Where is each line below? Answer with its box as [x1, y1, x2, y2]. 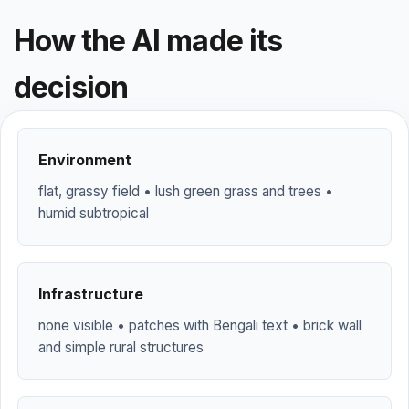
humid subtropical [38, 204, 149, 222]
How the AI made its [14, 23, 282, 58]
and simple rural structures [38, 339, 204, 356]
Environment [38, 151, 131, 169]
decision [14, 69, 129, 105]
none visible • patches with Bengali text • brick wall [38, 317, 362, 334]
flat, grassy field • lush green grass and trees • [38, 183, 333, 200]
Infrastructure [38, 285, 143, 303]
